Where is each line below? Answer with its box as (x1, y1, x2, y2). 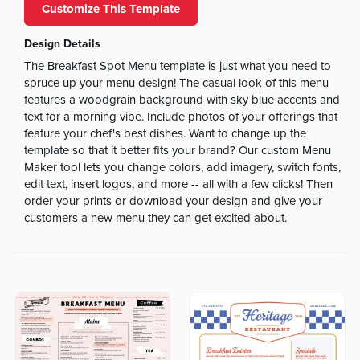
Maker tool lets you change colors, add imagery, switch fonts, (24, 162, 342, 174)
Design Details (24, 36, 101, 51)
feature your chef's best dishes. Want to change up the (24, 128, 307, 141)
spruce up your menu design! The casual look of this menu (24, 77, 329, 90)
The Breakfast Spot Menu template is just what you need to (24, 60, 332, 73)
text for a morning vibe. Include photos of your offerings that (24, 111, 338, 124)
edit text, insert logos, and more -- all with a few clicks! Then (24, 178, 333, 191)
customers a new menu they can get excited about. (24, 212, 288, 225)
